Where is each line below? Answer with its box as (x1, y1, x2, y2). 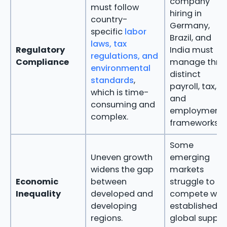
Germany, (169, 19, 210, 31)
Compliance (15, 56, 69, 68)
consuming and (90, 98, 155, 110)
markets (169, 163, 204, 175)
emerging (169, 151, 210, 163)
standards (90, 74, 134, 86)
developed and (90, 187, 153, 200)
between (90, 175, 127, 187)
